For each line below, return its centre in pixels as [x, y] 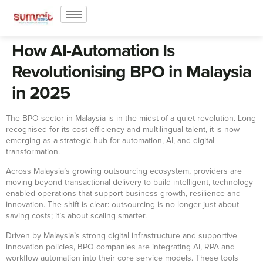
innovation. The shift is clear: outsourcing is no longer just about [122, 205]
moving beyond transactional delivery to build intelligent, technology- [131, 183]
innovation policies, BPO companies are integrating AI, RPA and [120, 247]
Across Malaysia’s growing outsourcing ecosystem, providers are [124, 172]
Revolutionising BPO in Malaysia [131, 72]
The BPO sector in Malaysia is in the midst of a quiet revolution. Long [131, 119]
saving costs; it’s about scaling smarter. [76, 216]
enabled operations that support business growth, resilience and [123, 194]
